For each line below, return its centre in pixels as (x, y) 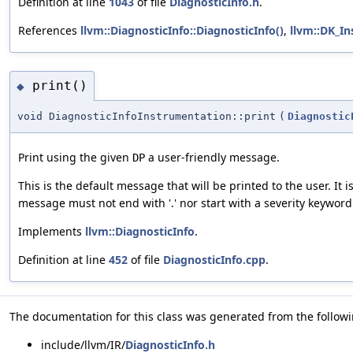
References (49, 31)
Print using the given (75, 157)
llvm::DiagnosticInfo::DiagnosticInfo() (182, 31)
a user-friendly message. (212, 157)
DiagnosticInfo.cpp (214, 259)
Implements (52, 231)
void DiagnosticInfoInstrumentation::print (147, 116)
